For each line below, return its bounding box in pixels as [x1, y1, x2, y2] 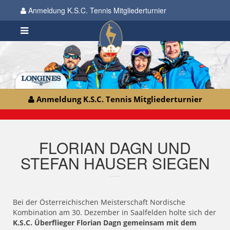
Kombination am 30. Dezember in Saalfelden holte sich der [13, 207, 216, 218]
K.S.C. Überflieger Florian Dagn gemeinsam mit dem [13, 218, 197, 228]
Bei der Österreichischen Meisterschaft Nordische [13, 197, 185, 207]
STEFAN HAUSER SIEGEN [20, 152, 210, 175]
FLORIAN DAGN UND [39, 137, 191, 159]
